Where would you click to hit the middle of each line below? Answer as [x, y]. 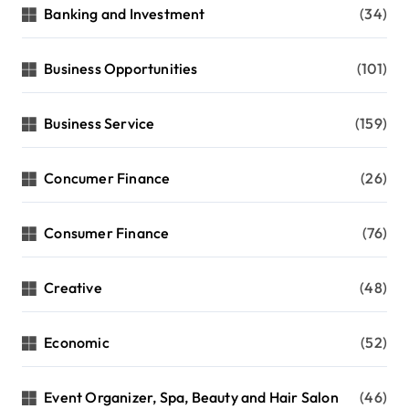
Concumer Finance [107, 178]
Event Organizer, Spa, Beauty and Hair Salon [191, 397]
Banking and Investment [125, 13]
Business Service [100, 123]
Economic [77, 342]
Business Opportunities [121, 68]
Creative [73, 287]
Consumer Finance [107, 232]
